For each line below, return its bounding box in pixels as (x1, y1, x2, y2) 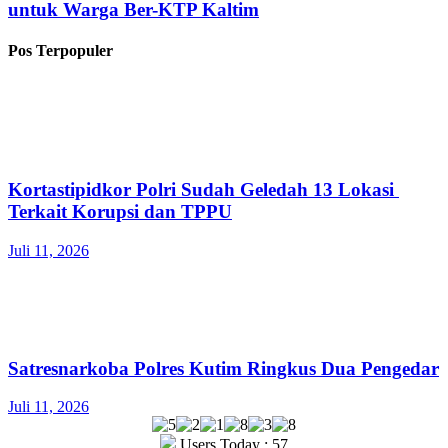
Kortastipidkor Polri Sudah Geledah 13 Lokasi (8, 179, 399, 201)
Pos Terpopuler (8, 42, 113, 60)
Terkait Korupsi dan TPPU (8, 201, 232, 223)
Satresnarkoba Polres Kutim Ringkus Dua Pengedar (8, 357, 439, 379)
